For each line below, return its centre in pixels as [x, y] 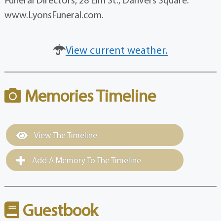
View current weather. [117, 50]
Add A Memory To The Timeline [85, 160]
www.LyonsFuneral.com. [54, 15]
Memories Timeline [88, 96]
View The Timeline [65, 135]
